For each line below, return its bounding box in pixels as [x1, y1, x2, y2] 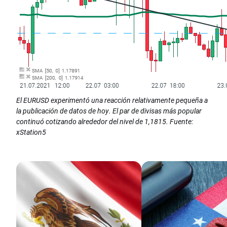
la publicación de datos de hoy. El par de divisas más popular [16, 106, 202, 116]
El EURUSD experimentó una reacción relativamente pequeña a [16, 95, 208, 105]
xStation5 [16, 127, 46, 137]
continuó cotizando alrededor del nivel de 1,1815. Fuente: [16, 117, 193, 127]
